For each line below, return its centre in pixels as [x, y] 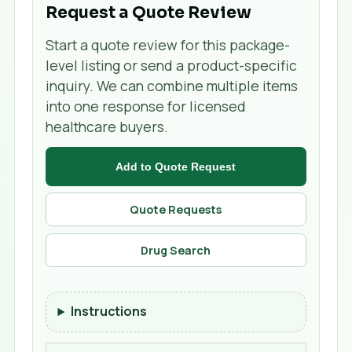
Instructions [109, 312]
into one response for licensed [146, 106]
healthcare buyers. [107, 127]
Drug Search [176, 251]
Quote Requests [176, 210]
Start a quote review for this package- [168, 45]
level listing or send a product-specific [172, 66]
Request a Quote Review [149, 12]
